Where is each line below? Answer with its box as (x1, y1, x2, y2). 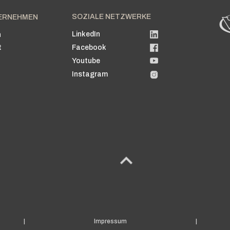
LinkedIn (72, 30, 101, 39)
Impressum (94, 217, 127, 225)
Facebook (72, 44, 107, 52)
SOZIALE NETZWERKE (72, 12, 151, 21)
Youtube (72, 57, 101, 65)
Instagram (72, 70, 108, 79)
